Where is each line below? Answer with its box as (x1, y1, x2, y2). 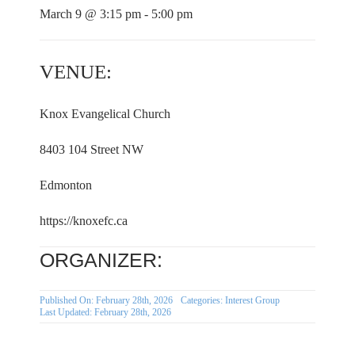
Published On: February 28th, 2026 (39, 295, 173, 307)
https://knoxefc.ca (39, 214, 128, 228)
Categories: (180, 295, 225, 307)
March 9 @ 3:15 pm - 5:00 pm (39, 7, 193, 21)
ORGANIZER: (39, 250, 162, 272)
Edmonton (39, 178, 92, 193)
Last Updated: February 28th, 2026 (39, 307, 171, 319)
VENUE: (39, 61, 112, 83)
